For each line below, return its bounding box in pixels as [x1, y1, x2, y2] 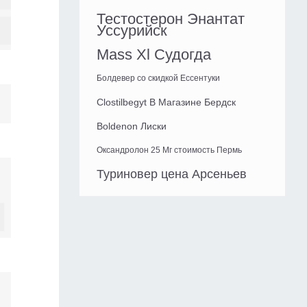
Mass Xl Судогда [97, 46, 211, 64]
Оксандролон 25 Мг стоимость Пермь [97, 145, 242, 156]
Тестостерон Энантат [97, 10, 245, 28]
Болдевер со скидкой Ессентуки [97, 73, 220, 84]
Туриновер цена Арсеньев [97, 167, 247, 182]
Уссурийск [97, 22, 167, 40]
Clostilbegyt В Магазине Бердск [97, 97, 236, 108]
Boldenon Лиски [97, 121, 167, 132]
